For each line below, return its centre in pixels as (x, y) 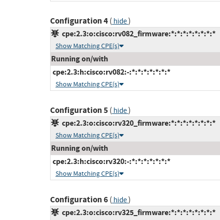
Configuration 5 (79, 110)
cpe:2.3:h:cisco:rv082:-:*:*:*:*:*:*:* (111, 72)
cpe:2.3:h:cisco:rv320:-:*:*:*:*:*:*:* (111, 162)
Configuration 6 (79, 200)
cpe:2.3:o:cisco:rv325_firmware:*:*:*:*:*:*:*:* (137, 213)
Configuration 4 (79, 21)
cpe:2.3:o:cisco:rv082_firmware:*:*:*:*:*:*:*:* (137, 34)
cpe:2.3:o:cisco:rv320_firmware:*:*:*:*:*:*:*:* (137, 123)
